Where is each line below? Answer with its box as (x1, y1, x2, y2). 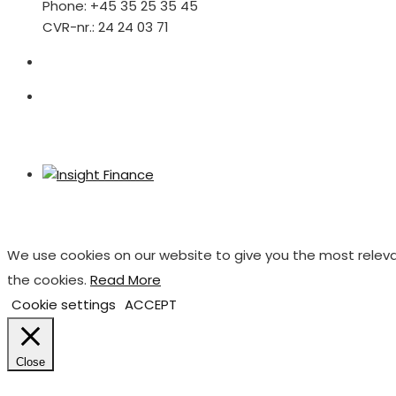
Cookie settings (11, 294, 116, 314)
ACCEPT (125, 294, 177, 314)
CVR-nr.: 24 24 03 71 (42, 17, 169, 36)
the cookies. (7, 270, 90, 289)
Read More (90, 270, 161, 289)
